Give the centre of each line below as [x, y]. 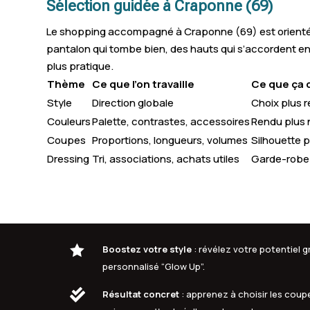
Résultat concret [141, 294]
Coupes [67, 140]
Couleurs [69, 121]
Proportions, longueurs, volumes [170, 140]
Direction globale [133, 102]
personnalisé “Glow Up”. [154, 267]
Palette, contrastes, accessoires [171, 121]
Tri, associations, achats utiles [166, 158]
